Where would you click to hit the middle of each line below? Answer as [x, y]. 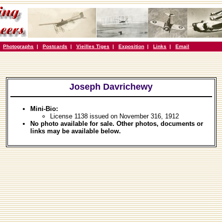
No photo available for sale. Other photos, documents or [116, 124]
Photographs [18, 46]
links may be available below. [75, 131]
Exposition [131, 46]
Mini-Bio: [44, 109]
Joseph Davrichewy [111, 87]
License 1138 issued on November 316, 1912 [114, 116]
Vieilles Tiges [93, 46]
